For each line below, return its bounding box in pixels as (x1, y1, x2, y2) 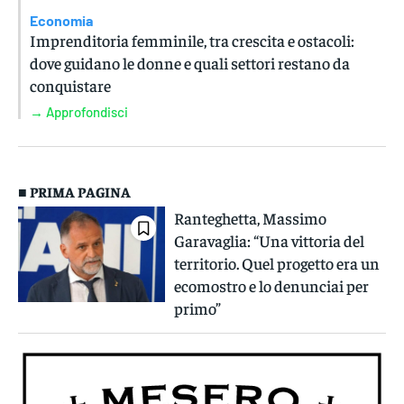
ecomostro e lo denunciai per (174, 274, 370, 296)
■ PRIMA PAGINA (18, 181, 131, 200)
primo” (174, 297, 222, 318)
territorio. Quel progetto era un (174, 252, 381, 273)
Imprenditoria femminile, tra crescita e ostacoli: (30, 29, 354, 50)
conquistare (30, 74, 111, 96)
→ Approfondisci (30, 103, 128, 120)
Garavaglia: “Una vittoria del (174, 229, 365, 251)
